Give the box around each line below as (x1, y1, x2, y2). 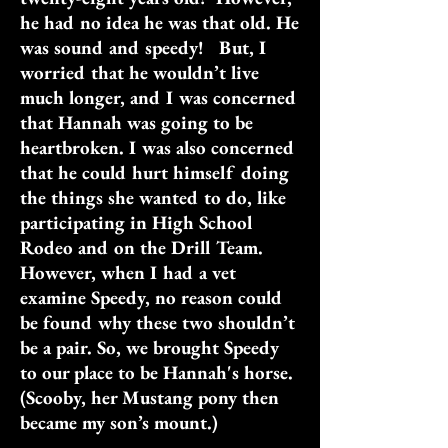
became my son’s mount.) (20, 410, 218, 435)
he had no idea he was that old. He (20, 10, 299, 35)
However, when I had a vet (20, 260, 236, 285)
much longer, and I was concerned (20, 85, 297, 110)
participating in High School (20, 210, 253, 235)
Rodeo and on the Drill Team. (20, 235, 268, 260)
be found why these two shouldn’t (20, 310, 295, 335)
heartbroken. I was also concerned (20, 135, 295, 160)
